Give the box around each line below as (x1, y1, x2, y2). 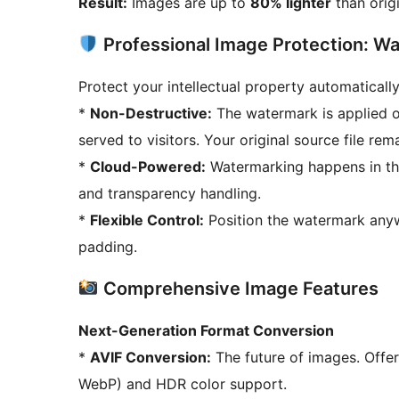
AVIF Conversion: (90, 347, 211, 366)
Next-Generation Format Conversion (78, 321, 334, 339)
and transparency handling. (78, 183, 261, 202)
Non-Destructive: (90, 103, 212, 122)
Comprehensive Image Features (98, 277, 379, 299)
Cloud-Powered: (90, 157, 206, 175)
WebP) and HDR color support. (78, 374, 287, 393)
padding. (78, 237, 137, 256)
